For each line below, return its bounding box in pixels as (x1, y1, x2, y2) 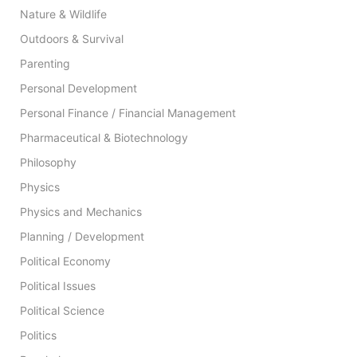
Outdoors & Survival (20, 31, 124, 45)
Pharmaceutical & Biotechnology (20, 130, 188, 144)
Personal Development (20, 80, 137, 95)
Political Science (20, 303, 104, 317)
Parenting (20, 56, 70, 70)
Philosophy (20, 155, 76, 169)
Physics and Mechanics (20, 204, 142, 218)
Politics (20, 328, 57, 342)
